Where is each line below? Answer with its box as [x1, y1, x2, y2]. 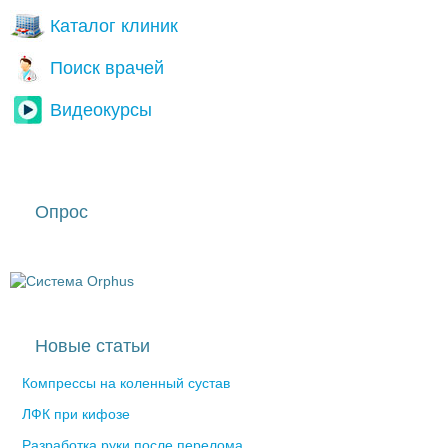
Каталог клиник [50, 16, 178, 37]
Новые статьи [35, 336, 150, 357]
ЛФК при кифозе [22, 406, 130, 423]
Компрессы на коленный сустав [22, 375, 230, 392]
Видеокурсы [50, 100, 152, 121]
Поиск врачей [50, 58, 164, 79]
